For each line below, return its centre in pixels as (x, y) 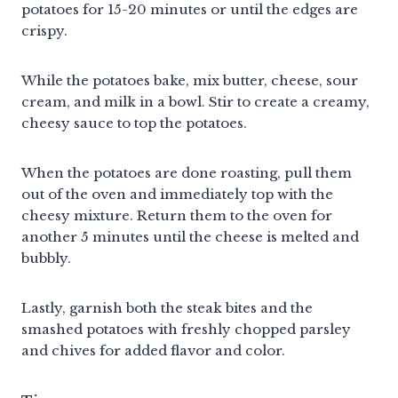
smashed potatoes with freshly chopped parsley (186, 329)
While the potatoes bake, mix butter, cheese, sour (190, 80)
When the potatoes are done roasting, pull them (187, 172)
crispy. (44, 30)
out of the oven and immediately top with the (177, 194)
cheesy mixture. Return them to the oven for (177, 215)
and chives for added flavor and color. (153, 350)
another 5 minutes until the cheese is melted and (190, 236)
